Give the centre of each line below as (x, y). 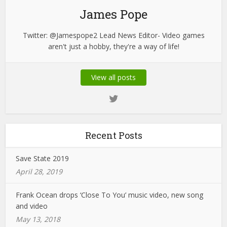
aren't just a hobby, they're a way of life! (113, 47)
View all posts (113, 78)
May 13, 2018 (38, 219)
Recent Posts (113, 136)
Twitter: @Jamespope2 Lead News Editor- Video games (113, 35)
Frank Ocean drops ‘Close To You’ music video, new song (110, 195)
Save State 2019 (43, 159)
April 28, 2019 (39, 172)
